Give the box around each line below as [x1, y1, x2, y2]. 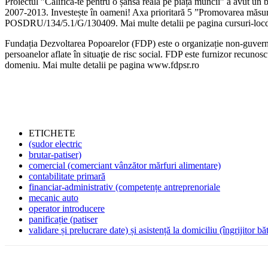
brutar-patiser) [29, 149, 81, 160]
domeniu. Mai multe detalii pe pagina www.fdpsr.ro [5, 59, 199, 70]
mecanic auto [29, 192, 78, 203]
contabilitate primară [29, 170, 105, 181]
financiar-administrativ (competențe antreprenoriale [29, 181, 220, 192]
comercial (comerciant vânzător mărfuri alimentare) [29, 160, 221, 170]
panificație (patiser [29, 214, 98, 224]
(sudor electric [29, 138, 82, 149]
